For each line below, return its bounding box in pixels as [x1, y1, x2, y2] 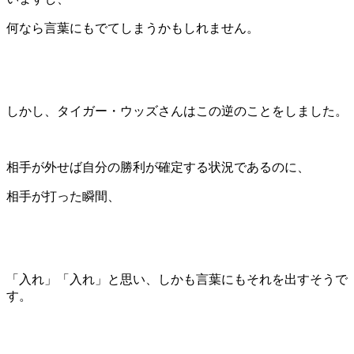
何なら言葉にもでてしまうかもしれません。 [6, 21, 259, 35]
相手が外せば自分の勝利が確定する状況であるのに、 [6, 160, 310, 174]
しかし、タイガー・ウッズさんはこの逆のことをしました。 [6, 104, 348, 118]
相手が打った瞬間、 [6, 189, 120, 203]
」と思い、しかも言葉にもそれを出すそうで [95, 272, 348, 286]
